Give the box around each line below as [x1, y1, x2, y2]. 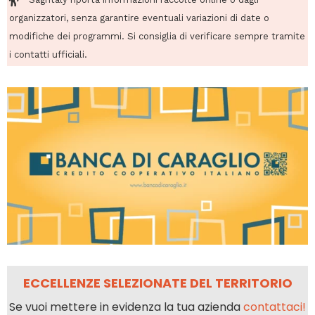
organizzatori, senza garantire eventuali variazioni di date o [9, 12, 269, 23]
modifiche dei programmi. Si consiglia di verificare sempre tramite [9, 30, 305, 41]
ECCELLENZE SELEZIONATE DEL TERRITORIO [22, 274, 292, 292]
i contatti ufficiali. [9, 49, 87, 60]
